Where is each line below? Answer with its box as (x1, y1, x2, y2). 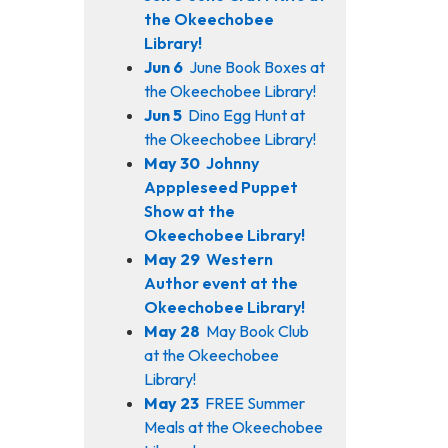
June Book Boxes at (188, 56, 325, 77)
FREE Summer (204, 392, 305, 413)
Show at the (143, 200, 235, 221)
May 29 (143, 248, 200, 269)
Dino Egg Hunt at (187, 104, 305, 125)
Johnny (205, 152, 259, 173)
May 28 (143, 320, 200, 341)
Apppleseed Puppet (143, 176, 298, 197)
